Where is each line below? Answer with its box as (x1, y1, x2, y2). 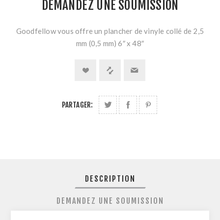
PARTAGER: (61, 100, 93, 110)
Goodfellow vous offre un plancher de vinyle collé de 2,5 (16, 27, 204, 36)
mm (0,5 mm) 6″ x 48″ (76, 39, 144, 48)
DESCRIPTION (84, 174, 136, 184)
